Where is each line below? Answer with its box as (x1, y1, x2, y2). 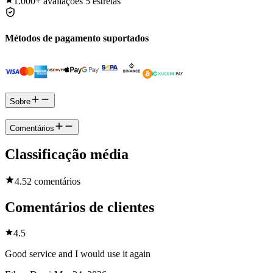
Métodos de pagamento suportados (5, 32, 149, 43)
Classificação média (5, 146, 129, 163)
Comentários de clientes (5, 199, 154, 216)
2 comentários (27, 176, 80, 187)
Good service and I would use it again (5, 249, 151, 260)
